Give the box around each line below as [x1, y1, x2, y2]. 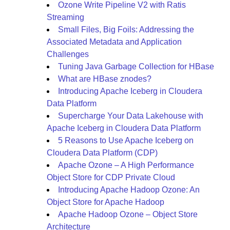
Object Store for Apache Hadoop [47, 198, 164, 206]
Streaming [47, 13, 84, 22]
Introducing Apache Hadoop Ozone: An [58, 185, 200, 194]
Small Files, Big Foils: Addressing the [58, 25, 194, 34]
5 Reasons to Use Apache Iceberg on [58, 136, 194, 145]
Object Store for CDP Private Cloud [47, 173, 175, 182]
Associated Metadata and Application [47, 37, 182, 46]
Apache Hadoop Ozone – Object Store [58, 210, 198, 219]
